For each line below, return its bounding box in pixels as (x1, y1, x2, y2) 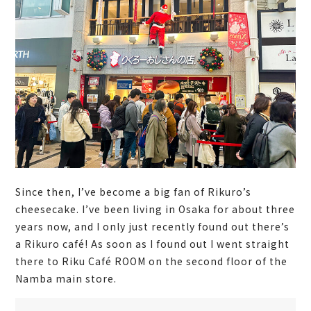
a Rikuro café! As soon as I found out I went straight (15, 236, 290, 251)
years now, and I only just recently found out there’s (15, 219, 290, 233)
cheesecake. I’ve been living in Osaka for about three (15, 201, 296, 216)
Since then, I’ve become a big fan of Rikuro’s (15, 184, 252, 199)
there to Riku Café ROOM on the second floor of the (15, 253, 288, 268)
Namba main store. (15, 271, 117, 285)
